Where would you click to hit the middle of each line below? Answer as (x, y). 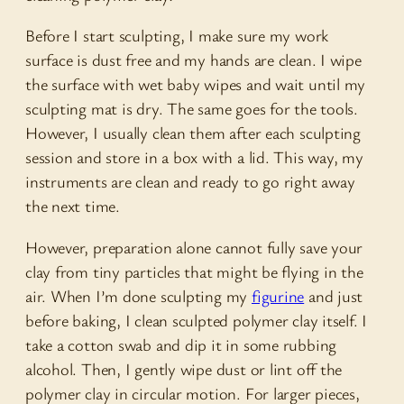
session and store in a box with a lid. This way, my (194, 157)
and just (334, 295)
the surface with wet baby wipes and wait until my (196, 84)
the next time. (73, 206)
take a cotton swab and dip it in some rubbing (181, 344)
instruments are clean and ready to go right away (190, 182)
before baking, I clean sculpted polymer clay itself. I (197, 320)
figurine (278, 295)
